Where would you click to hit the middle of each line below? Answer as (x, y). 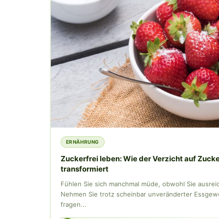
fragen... (73, 204)
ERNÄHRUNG (82, 142)
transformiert (84, 169)
